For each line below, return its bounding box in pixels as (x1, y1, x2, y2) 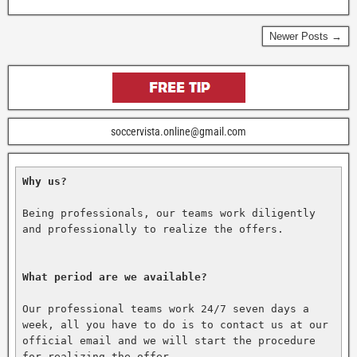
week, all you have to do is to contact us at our (22, 318, 328, 331)
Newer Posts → (269, 29, 342, 42)
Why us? (22, 175, 67, 187)
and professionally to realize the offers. (22, 222, 284, 235)
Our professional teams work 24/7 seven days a (22, 302, 309, 315)
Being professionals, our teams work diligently (22, 206, 316, 219)
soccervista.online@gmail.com (111, 124, 246, 138)
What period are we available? (22, 270, 207, 283)
